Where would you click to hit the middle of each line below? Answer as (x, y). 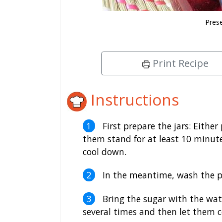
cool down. (105, 151)
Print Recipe (179, 63)
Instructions (133, 100)
